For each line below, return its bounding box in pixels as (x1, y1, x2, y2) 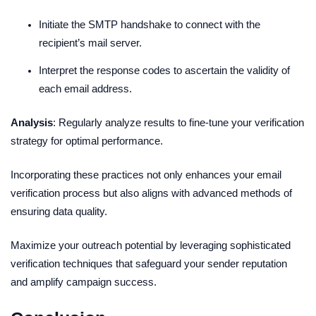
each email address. (39, 83, 132, 95)
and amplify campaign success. (11, 276, 157, 288)
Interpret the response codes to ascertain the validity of (39, 65, 290, 77)
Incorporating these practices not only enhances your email (11, 169, 281, 181)
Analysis (11, 117, 53, 129)
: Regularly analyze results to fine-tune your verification (53, 117, 304, 129)
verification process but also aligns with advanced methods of (11, 188, 292, 199)
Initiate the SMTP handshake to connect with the (39, 19, 260, 31)
